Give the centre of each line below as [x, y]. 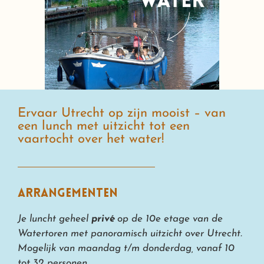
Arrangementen [68, 194]
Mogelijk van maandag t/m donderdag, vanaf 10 [126, 248]
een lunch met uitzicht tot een [104, 126]
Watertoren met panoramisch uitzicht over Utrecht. [130, 233]
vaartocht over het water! [91, 139]
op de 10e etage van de [169, 219]
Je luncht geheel [55, 219]
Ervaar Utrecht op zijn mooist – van [122, 113]
